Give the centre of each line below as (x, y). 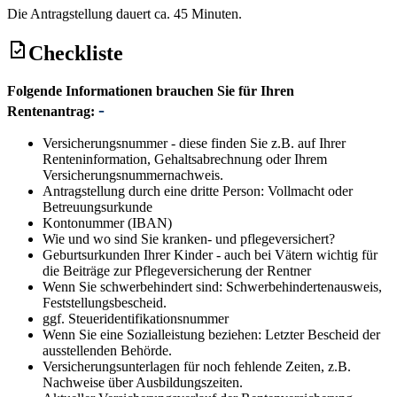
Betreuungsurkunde (97, 207)
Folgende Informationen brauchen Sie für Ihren (151, 91)
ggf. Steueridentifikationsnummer (136, 319)
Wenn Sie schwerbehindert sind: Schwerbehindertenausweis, (212, 287)
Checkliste (76, 54)
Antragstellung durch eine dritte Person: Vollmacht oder (198, 191)
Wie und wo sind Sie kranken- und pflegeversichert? (189, 239)
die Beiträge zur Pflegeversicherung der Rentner (177, 271)
